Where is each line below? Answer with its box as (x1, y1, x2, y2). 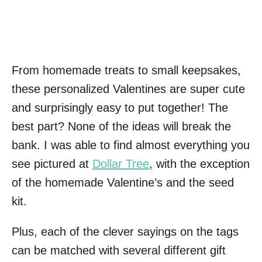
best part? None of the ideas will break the (12, 119, 231, 133)
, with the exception (149, 157, 250, 170)
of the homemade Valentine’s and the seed (12, 175, 234, 189)
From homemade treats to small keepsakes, (12, 63, 241, 77)
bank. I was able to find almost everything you (12, 138, 250, 151)
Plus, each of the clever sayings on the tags (12, 225, 239, 238)
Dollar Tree (92, 157, 149, 170)
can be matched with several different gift (12, 243, 226, 257)
